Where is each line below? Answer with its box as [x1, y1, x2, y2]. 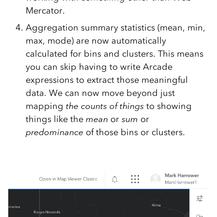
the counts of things [65, 101, 144, 111]
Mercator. [25, 5, 65, 16]
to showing [143, 101, 192, 111]
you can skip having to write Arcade [25, 62, 172, 72]
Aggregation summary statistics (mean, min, [25, 22, 205, 33]
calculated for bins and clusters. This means [25, 48, 203, 59]
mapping [25, 101, 66, 111]
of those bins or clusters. [83, 127, 185, 138]
